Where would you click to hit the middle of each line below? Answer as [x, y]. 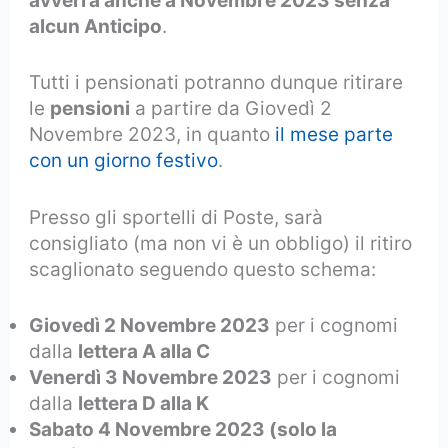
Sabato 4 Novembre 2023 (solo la [183, 430]
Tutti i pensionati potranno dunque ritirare [216, 83]
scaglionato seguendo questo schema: [203, 269]
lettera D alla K [144, 404]
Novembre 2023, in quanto [152, 135]
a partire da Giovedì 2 [231, 109]
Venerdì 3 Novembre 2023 [151, 378]
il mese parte [334, 135]
